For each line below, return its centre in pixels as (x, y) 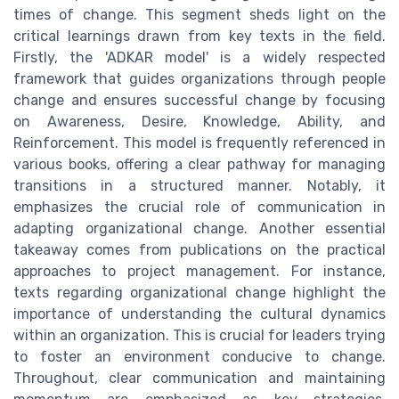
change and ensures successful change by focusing (199, 101)
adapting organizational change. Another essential (199, 229)
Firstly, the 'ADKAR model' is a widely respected (199, 58)
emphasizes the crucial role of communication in (199, 208)
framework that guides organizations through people (199, 79)
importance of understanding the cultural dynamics (199, 314)
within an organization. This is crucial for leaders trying (199, 336)
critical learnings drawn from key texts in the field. (199, 37)
